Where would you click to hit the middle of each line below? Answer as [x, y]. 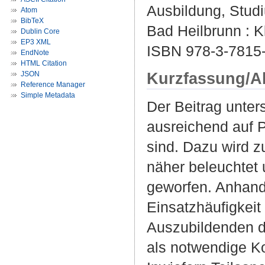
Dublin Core [40, 31]
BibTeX [32, 21]
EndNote [35, 53]
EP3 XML [36, 42]
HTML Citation [44, 63]
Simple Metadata [48, 95]
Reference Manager [53, 85]
